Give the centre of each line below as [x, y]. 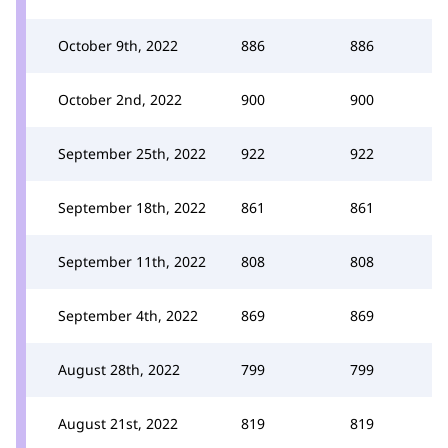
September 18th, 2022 [132, 207]
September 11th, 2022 [132, 261]
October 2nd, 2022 [120, 99]
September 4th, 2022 [128, 315]
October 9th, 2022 [118, 45]
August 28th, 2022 [119, 369]
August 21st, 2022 [118, 423]
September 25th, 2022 [132, 153]
